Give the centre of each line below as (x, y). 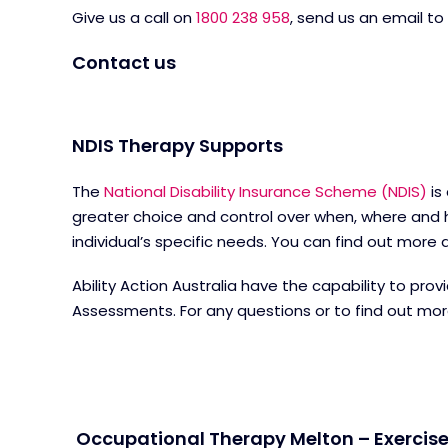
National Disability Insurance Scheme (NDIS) (265, 192)
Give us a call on (134, 17)
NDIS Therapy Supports (177, 145)
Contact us (124, 62)
